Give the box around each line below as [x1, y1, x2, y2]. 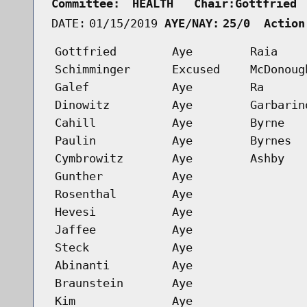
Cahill [54, 115, 96, 130]
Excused [171, 62, 220, 76]
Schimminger [54, 62, 130, 76]
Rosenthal [54, 186, 116, 201]
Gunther [54, 169, 103, 183]
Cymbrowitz [54, 151, 123, 165]
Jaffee [54, 222, 96, 236]
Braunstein [54, 275, 123, 290]
